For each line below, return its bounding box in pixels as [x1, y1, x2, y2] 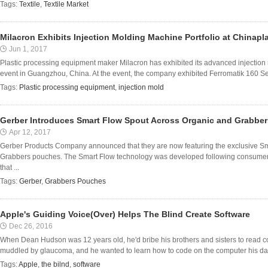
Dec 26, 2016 [9, 222, 53, 230]
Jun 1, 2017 [9, 45, 47, 53]
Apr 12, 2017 [9, 128, 51, 136]
